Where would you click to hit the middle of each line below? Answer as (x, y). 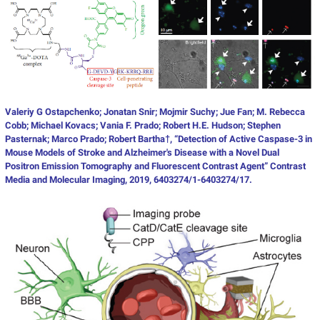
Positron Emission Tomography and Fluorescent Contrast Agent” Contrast (155, 166)
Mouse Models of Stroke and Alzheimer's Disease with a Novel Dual (142, 152)
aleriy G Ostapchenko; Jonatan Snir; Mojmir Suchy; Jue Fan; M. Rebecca (158, 111)
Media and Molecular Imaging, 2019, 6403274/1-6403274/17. (128, 179)
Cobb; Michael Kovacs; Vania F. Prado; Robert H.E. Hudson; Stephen (142, 125)
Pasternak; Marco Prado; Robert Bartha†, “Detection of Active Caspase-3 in (158, 139)
